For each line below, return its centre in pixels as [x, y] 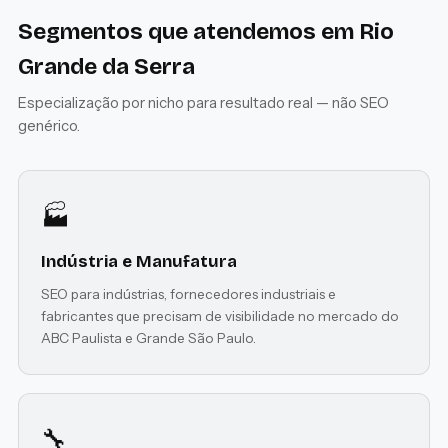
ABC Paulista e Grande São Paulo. [149, 337]
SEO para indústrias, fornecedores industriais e [189, 293]
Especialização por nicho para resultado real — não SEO [203, 103]
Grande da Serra [106, 67]
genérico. [48, 126]
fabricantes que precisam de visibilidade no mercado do [220, 315]
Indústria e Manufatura [139, 261]
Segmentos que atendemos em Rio [205, 32]
